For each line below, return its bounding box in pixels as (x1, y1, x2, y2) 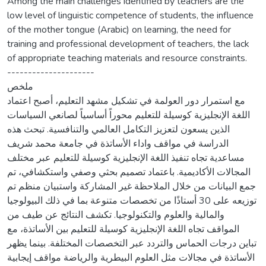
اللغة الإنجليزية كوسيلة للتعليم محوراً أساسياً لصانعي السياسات (7, 108, 250, 122)
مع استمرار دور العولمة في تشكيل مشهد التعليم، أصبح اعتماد (7, 94, 245, 107)
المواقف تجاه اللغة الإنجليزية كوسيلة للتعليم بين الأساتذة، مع (7, 222, 239, 236)
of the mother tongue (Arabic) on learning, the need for (7, 23, 231, 36)
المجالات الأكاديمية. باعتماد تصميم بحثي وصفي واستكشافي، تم (7, 165, 251, 179)
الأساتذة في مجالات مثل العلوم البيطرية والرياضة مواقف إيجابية (7, 251, 255, 264)
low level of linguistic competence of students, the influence (7, 8, 254, 22)
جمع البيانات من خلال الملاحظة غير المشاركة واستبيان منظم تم (7, 179, 256, 193)
